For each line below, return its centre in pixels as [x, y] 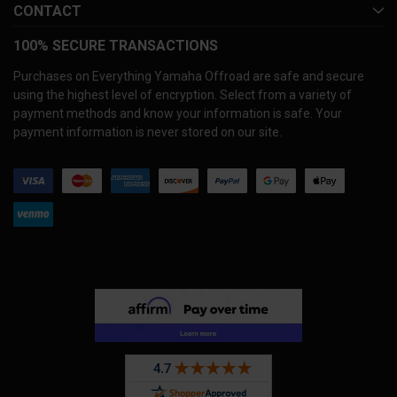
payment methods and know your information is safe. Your [178, 113]
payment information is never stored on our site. [148, 132]
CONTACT [47, 11]
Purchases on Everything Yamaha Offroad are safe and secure [189, 76]
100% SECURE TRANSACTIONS [116, 45]
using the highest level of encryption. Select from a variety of [183, 94]
